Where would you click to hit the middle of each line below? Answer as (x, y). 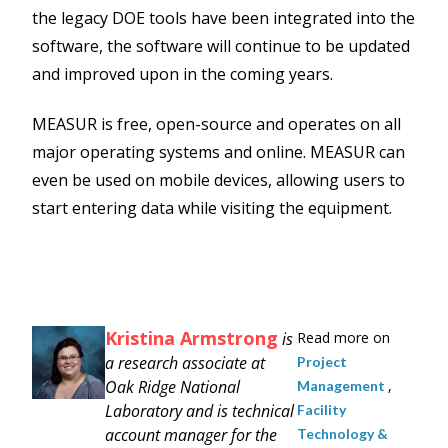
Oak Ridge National (172, 387)
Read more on (343, 338)
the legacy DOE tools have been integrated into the (223, 17)
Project (321, 362)
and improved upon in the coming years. (182, 73)
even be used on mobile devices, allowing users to (218, 180)
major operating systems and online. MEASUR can (218, 152)
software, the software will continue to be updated (221, 45)
